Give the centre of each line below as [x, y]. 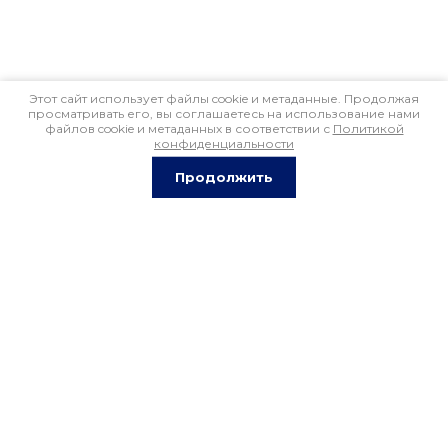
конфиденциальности [224, 143]
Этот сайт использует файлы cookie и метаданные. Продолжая [224, 98]
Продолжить [224, 177]
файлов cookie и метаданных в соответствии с [188, 128]
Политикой [368, 128]
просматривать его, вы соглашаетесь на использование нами [224, 113]
